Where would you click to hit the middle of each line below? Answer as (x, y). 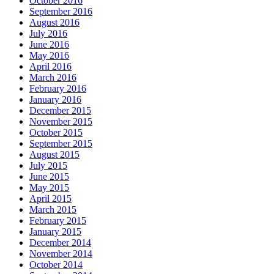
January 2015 (55, 231)
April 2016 (50, 66)
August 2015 (54, 154)
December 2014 (60, 242)
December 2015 (60, 110)
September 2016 (61, 11)
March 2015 (53, 209)
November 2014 (61, 253)
